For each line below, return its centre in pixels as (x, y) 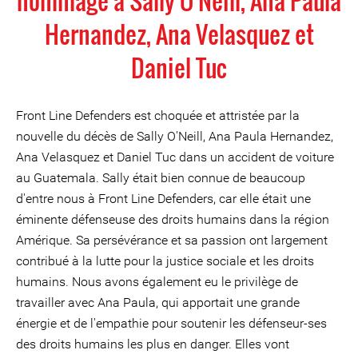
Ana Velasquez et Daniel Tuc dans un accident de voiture (175, 157)
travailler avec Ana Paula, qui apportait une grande (158, 302)
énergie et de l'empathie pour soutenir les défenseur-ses (171, 323)
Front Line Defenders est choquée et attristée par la (158, 115)
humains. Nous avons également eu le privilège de (157, 282)
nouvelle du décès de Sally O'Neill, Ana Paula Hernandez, (175, 136)
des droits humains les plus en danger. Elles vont (153, 344)
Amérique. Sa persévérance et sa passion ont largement (172, 240)
